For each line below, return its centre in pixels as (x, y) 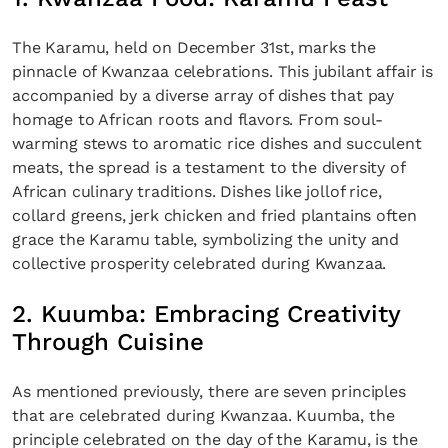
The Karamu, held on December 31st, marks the (194, 47)
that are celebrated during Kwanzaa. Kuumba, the (203, 415)
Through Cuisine (108, 342)
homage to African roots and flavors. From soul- (197, 119)
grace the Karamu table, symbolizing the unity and (206, 239)
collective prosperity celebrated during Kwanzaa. (199, 263)
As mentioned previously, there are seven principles (209, 391)
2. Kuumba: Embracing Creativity (206, 314)
